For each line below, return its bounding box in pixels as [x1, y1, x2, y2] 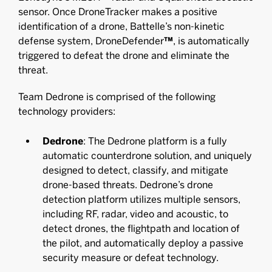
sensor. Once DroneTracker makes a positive [18, 6, 217, 18]
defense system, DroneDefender [18, 35, 164, 47]
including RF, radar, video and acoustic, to [42, 208, 228, 220]
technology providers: [18, 106, 115, 117]
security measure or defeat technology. [42, 252, 219, 263]
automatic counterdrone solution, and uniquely [42, 150, 252, 161]
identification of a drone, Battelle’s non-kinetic [18, 21, 225, 32]
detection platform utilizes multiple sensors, [42, 194, 240, 205]
